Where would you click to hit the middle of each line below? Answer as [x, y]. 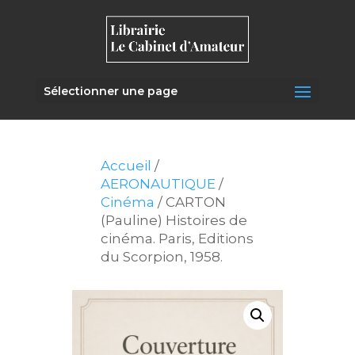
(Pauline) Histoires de [174, 220]
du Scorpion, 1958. [162, 257]
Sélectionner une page [110, 91]
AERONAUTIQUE [158, 184]
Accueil [126, 166]
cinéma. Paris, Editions [177, 239]
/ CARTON [191, 202]
